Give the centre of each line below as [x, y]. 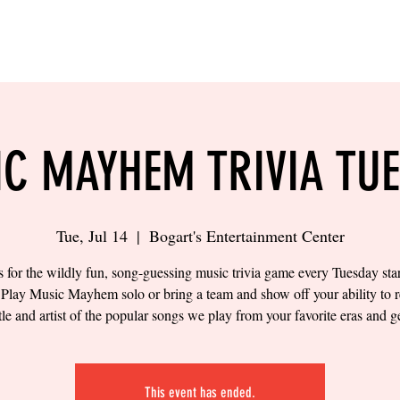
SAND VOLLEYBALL [129, 41]
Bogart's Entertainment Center [246, 236]
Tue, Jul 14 [92, 236]
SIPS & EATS [265, 41]
